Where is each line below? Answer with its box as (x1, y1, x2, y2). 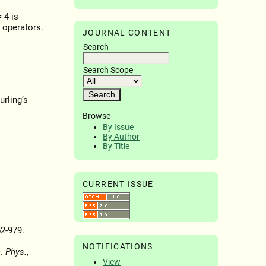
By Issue (103, 122, 134, 132)
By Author (103, 132, 140, 142)
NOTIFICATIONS (83, 241, 153, 251)
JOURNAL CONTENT (83, 27, 172, 37)
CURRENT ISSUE (83, 179, 154, 189)
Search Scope (83, 65, 134, 75)
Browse (83, 110, 111, 121)
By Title (103, 141, 130, 151)
